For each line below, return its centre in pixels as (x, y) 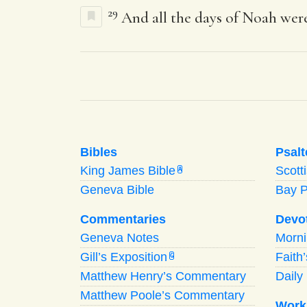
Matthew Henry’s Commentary (163, 276)
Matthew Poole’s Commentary (162, 295)
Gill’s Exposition (124, 257)
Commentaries (123, 219)
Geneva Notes (120, 237)
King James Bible (128, 170)
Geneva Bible (117, 189)
